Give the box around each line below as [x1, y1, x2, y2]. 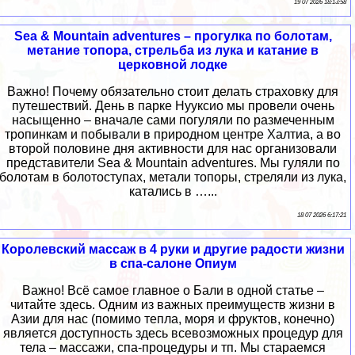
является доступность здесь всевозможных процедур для [2, 326, 343, 340]
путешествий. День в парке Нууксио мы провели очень [11, 98, 334, 113]
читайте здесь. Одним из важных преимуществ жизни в [10, 297, 335, 311]
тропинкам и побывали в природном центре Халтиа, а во [5, 127, 341, 141]
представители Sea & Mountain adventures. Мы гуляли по [6, 155, 340, 170]
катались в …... [128, 184, 217, 198]
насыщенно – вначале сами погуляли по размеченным [11, 113, 334, 127]
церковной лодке [118, 57, 227, 71]
